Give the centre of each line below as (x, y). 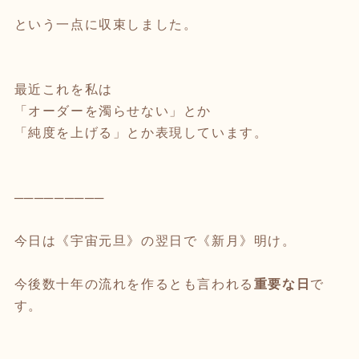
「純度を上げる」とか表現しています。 (141, 133)
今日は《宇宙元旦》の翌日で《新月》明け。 (155, 241)
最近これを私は (63, 90)
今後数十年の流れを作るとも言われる (134, 284)
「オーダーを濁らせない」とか (113, 111)
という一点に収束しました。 (106, 25)
